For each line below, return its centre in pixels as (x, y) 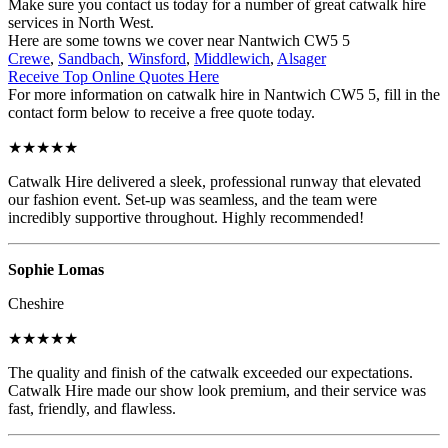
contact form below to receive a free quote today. (161, 112)
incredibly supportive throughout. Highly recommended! (186, 217)
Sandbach (89, 58)
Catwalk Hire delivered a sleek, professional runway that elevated (214, 181)
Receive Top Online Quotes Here (113, 76)
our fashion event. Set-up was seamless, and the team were (192, 199)
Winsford (157, 58)
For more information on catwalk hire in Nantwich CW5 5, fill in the (224, 94)
